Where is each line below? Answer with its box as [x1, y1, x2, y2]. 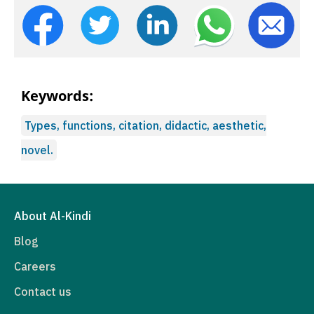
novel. [21, 142, 53, 157]
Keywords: [21, 86, 93, 105]
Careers [14, 259, 56, 273]
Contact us [14, 284, 71, 299]
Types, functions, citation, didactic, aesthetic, [25, 118, 266, 132]
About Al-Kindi [14, 208, 91, 223]
